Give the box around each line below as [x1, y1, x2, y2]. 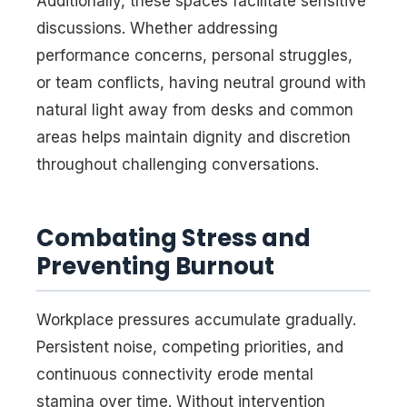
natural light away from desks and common [36, 101, 353, 120]
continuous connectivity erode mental [36, 364, 313, 383]
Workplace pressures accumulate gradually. [36, 310, 356, 329]
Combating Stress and [36, 222, 311, 255]
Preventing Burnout [36, 250, 274, 283]
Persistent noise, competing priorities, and [36, 337, 343, 356]
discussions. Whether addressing [36, 19, 278, 38]
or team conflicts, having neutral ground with [36, 74, 366, 93]
